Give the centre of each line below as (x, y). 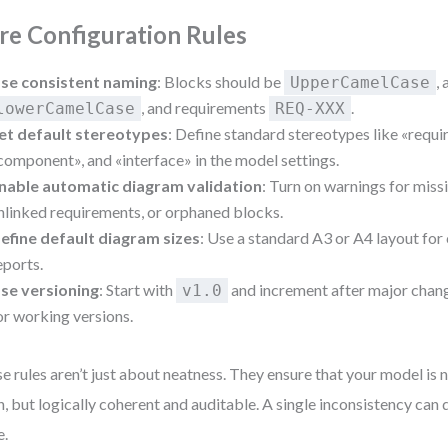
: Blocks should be (221, 81)
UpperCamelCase (360, 82)
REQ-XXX (310, 108)
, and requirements (205, 107)
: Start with (138, 289)
